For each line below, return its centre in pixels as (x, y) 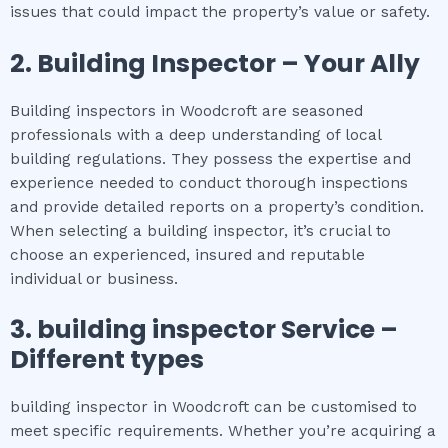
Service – (339, 330)
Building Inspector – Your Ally (228, 63)
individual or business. (94, 278)
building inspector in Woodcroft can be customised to (213, 407)
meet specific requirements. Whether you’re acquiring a (223, 431)
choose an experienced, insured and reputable (187, 254)
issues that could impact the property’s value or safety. (220, 11)
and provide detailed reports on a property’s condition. (217, 206)
